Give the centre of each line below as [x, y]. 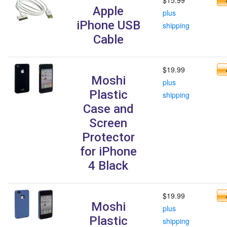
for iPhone [108, 151]
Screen [108, 123]
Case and [108, 109]
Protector [108, 137]
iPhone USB [108, 25]
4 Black [108, 165]
